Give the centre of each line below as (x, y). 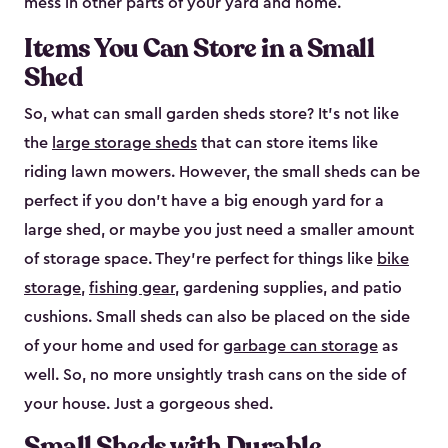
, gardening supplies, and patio (288, 288)
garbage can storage (300, 346)
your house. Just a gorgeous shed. (148, 404)
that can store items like (287, 143)
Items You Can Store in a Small (199, 49)
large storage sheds (124, 143)
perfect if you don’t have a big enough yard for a (204, 201)
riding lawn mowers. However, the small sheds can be (222, 172)
